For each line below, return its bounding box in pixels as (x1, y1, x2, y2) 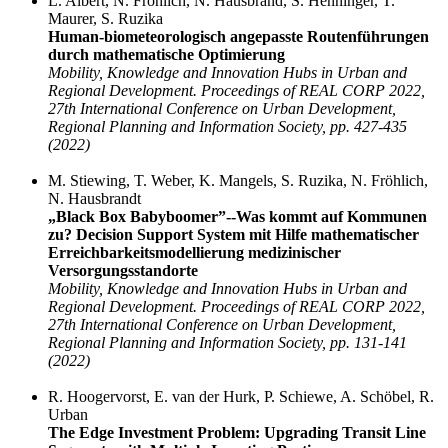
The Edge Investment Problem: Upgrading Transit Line (48, 424, 426, 442)
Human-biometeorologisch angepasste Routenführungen (48, 28, 429, 46)
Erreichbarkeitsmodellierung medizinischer (48, 244, 341, 262)
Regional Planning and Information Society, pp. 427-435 (48, 118, 407, 136)
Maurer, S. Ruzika (48, 10, 163, 28)
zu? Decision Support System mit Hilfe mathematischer (48, 226, 419, 244)
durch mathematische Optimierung (48, 46, 285, 64)
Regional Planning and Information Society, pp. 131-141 (48, 334, 407, 352)
